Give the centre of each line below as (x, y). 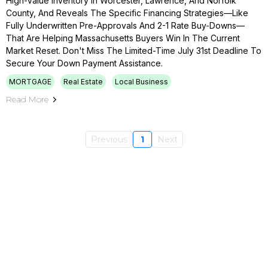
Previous (109, 139)
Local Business (141, 82)
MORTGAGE (30, 82)
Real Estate (83, 82)
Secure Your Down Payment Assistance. (84, 63)
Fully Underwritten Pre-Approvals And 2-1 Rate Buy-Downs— (125, 25)
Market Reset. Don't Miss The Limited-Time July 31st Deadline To (134, 51)
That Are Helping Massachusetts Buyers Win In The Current (123, 38)
